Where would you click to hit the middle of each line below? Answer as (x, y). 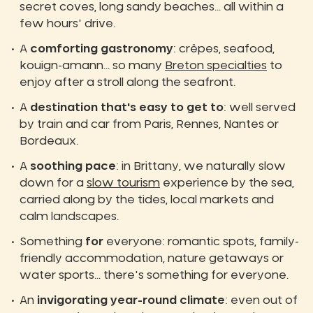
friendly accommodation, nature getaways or (152, 259)
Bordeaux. (49, 141)
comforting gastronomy (102, 49)
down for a (53, 183)
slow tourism (123, 183)
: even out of (261, 301)
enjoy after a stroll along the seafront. (128, 83)
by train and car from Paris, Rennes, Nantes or (149, 125)
